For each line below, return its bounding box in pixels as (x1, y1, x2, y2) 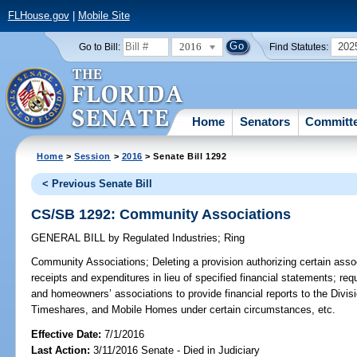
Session (74, 151, 112, 161)
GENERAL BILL (31, 232, 109, 245)
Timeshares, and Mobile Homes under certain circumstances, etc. (31, 304, 336, 316)
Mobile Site (77, 10, 130, 22)
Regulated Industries (120, 232, 218, 245)
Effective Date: (31, 328, 105, 340)
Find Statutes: (269, 41, 329, 52)
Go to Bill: (78, 41, 120, 52)
